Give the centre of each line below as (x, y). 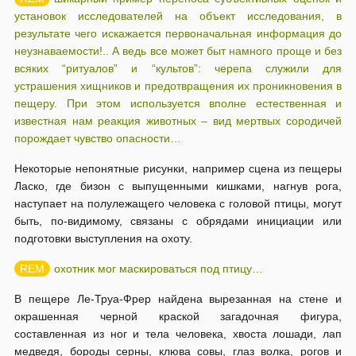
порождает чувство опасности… (98, 138)
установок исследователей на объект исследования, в (178, 16)
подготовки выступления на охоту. (103, 238)
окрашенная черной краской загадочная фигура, (178, 316)
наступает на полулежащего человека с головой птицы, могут (178, 203)
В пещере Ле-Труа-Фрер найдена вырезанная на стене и (178, 299)
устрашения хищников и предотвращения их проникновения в (178, 86)
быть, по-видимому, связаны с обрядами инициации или (178, 221)
